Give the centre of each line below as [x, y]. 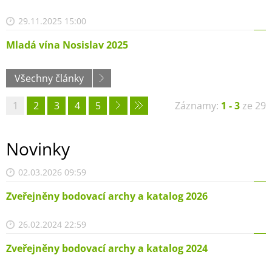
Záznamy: [198, 106]
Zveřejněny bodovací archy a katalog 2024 [107, 249]
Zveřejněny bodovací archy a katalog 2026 [107, 196]
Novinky [38, 149]
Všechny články [49, 79]
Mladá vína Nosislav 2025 [67, 45]
